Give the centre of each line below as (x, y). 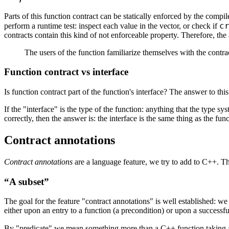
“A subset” (27, 181)
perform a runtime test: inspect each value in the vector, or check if (112, 26)
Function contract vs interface (66, 72)
